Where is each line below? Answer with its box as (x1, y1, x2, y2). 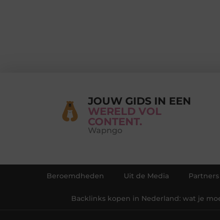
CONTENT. (88, 115, 142, 128)
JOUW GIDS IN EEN (88, 94, 191, 107)
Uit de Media (124, 171, 169, 180)
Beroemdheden (47, 171, 104, 180)
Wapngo (88, 125, 122, 135)
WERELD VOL (88, 105, 162, 117)
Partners (189, 171, 219, 180)
